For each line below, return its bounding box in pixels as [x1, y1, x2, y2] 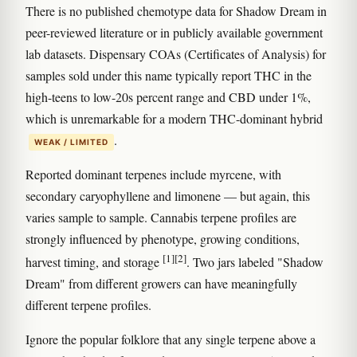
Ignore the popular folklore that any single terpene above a [25, 331, 316, 348]
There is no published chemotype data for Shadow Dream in [25, 2, 327, 19]
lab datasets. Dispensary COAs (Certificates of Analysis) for [25, 45, 326, 62]
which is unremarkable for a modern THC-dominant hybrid [25, 110, 323, 127]
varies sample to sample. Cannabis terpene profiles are [25, 209, 296, 226]
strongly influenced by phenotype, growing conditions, [25, 230, 300, 247]
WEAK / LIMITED [34, 136, 108, 147]
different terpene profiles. [25, 296, 151, 314]
